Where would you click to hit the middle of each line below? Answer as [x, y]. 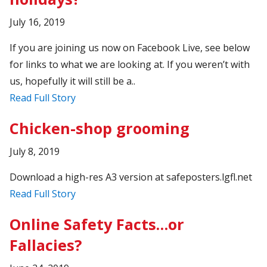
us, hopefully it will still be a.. [73, 81]
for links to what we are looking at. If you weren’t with [130, 64]
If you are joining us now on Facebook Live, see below [130, 47]
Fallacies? [46, 245]
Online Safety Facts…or [97, 224]
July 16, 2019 [38, 22]
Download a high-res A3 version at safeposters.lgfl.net [131, 177]
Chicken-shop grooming [100, 128]
